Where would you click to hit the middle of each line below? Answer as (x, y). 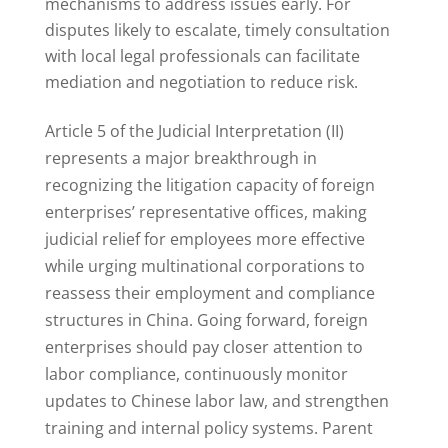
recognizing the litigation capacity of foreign (209, 185)
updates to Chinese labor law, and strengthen (216, 401)
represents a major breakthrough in (180, 158)
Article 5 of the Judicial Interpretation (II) (194, 131)
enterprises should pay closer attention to (203, 347)
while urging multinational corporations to (204, 266)
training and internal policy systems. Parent (208, 428)
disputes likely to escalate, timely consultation (217, 30)
